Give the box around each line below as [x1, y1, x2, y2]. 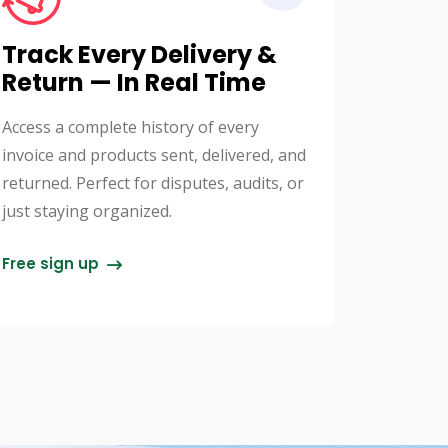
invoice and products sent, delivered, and [2, 144, 306, 167]
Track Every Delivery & [2, 38, 277, 72]
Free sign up [2, 253, 103, 275]
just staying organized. [2, 200, 172, 223]
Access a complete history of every [2, 116, 259, 139]
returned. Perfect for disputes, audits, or [2, 172, 304, 195]
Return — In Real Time [2, 66, 266, 100]
